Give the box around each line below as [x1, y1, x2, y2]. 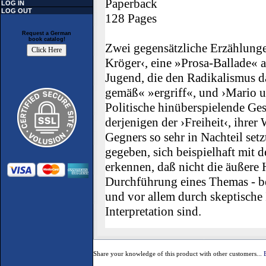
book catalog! [28, 36, 65, 43]
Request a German [22, 30, 71, 37]
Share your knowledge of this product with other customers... [93, 250, 264, 257]
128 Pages [105, 11, 157, 26]
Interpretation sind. [105, 204, 201, 218]
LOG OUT [1, 7, 32, 14]
